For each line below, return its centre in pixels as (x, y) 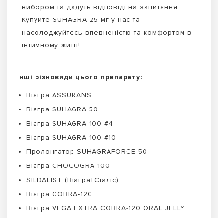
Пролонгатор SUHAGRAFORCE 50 (87, 152)
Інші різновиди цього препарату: (80, 77)
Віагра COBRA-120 (59, 194)
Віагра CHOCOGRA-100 (68, 166)
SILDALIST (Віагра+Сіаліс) (73, 180)
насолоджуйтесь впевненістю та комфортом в (107, 33)
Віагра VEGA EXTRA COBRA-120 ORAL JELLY (106, 208)
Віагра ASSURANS (59, 95)
